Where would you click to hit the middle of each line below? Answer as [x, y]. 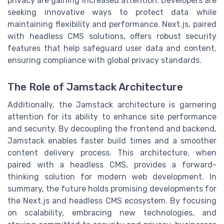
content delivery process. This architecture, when [112, 152]
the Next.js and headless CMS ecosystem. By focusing [112, 200]
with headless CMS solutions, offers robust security [112, 36]
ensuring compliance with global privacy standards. [104, 60]
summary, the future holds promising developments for [112, 188]
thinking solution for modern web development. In [112, 176]
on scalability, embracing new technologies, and [112, 212]
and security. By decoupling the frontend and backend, [112, 128]
